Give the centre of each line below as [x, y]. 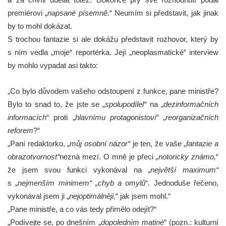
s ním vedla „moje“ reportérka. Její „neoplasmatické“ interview [113, 52]
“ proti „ [61, 118]
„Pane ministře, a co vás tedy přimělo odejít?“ [82, 209]
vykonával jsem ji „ [38, 196]
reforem [20, 131]
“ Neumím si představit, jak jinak [164, 13]
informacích [27, 118]
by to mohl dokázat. [40, 26]
